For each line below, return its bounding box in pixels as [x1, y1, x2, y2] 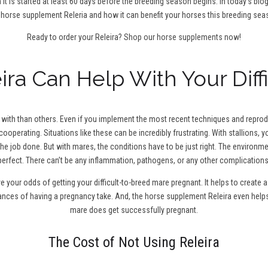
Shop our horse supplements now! [124, 32, 241, 42]
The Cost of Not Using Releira [48, 234, 220, 251]
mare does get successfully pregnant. [70, 205, 198, 215]
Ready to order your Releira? [27, 32, 124, 42]
